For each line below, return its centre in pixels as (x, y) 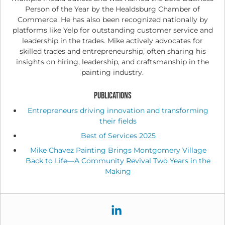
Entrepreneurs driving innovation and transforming (118, 110)
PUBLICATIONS (113, 95)
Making (118, 171)
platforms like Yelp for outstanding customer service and (113, 30)
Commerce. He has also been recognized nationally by (113, 19)
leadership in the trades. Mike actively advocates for (113, 40)
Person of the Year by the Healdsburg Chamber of (113, 9)
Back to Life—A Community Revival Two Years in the (118, 160)
